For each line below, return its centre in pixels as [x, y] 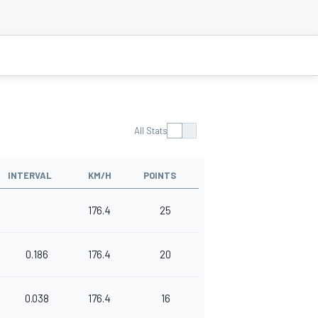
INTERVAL [30, 176]
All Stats [151, 131]
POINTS [160, 176]
